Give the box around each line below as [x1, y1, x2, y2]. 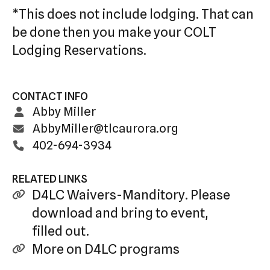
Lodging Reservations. [12, 42, 146, 58]
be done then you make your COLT [12, 24, 216, 40]
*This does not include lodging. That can [12, 6, 254, 22]
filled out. [32, 223, 89, 239]
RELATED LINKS [12, 172, 87, 186]
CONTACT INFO [12, 90, 88, 103]
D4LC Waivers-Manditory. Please [32, 187, 230, 203]
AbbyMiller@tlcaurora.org [33, 121, 178, 136]
